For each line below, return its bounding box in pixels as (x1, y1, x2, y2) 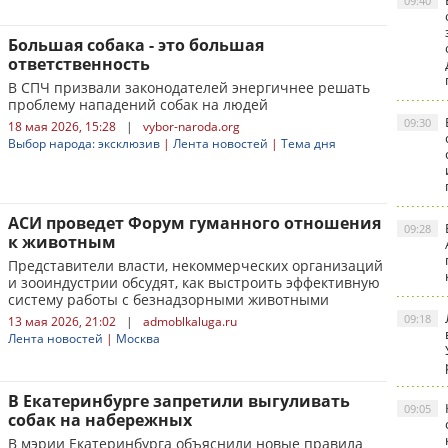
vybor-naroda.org (143, 118, 240, 135)
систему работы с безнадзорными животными (8, 290, 329, 309)
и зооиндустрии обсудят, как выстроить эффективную (8, 273, 380, 292)
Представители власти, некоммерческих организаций (8, 256, 383, 275)
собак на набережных (8, 409, 192, 431)
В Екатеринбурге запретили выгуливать (8, 390, 350, 412)
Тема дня (281, 135, 336, 152)
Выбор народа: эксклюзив (8, 135, 160, 152)
